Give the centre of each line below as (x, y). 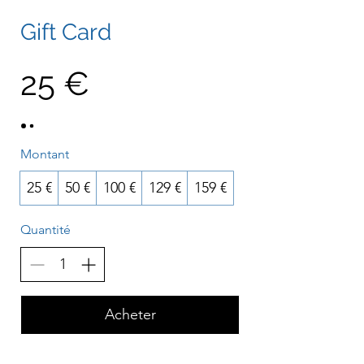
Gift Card (66, 32)
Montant (45, 154)
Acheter (130, 314)
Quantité (45, 230)
